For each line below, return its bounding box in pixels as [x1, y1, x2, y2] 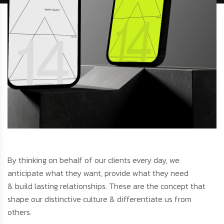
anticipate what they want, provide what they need [7, 167, 188, 179]
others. [7, 206, 31, 218]
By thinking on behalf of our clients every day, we [7, 154, 179, 166]
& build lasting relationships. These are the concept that [7, 180, 205, 192]
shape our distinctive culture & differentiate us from [7, 193, 191, 205]
